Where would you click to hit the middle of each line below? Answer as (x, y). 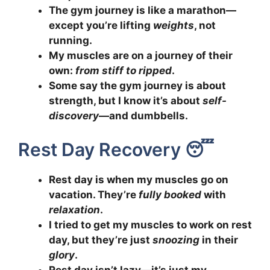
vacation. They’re (94, 195)
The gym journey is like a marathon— (143, 10)
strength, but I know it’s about (126, 100)
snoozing (176, 240)
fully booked (170, 195)
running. (71, 40)
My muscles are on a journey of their (141, 55)
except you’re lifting (101, 25)
